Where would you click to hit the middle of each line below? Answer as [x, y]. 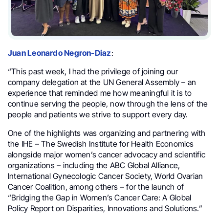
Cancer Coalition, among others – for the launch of [96, 186]
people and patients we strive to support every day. [98, 114]
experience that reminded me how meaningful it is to [100, 93]
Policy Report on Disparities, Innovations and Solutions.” [105, 208]
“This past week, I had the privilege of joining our [93, 71]
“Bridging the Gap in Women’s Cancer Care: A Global [100, 197]
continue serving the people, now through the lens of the [108, 103]
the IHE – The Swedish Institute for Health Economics [101, 143]
